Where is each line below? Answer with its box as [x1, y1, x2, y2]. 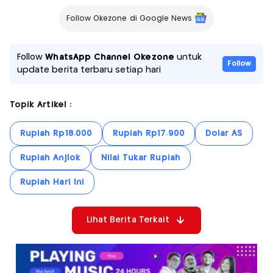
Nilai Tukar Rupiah [101, 153, 180, 162]
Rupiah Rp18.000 [20, 129, 92, 138]
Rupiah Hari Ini [20, 177, 84, 186]
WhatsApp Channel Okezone [45, 52, 174, 62]
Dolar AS [205, 129, 243, 138]
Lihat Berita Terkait [86, 215, 170, 224]
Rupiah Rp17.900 [112, 129, 185, 138]
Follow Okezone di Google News [66, 15, 193, 22]
